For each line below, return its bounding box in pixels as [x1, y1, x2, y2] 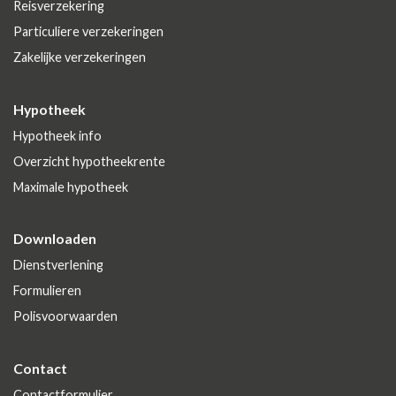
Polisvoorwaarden [13, 308, 118, 324]
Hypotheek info [13, 128, 102, 144]
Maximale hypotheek [13, 179, 128, 195]
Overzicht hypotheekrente [13, 154, 165, 170]
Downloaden [13, 230, 96, 247]
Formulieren [13, 283, 81, 299]
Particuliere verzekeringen [13, 24, 164, 40]
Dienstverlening [13, 257, 103, 273]
